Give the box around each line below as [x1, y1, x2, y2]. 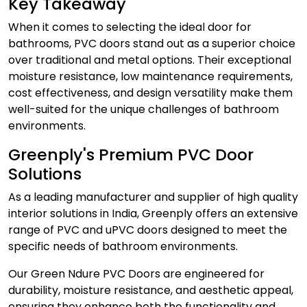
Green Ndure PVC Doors [31, 266, 160, 282]
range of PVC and [8, 222, 103, 238]
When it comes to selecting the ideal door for [8, 19, 251, 35]
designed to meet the [168, 222, 287, 238]
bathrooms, [8, 36, 74, 51]
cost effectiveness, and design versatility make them [8, 85, 293, 101]
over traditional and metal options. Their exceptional [8, 52, 291, 68]
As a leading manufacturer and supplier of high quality [8, 189, 298, 205]
